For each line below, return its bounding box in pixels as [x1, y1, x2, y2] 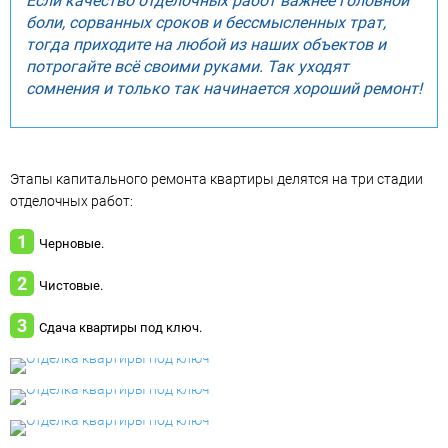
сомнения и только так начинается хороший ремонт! [26, 78, 422, 98]
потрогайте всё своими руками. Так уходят [26, 56, 349, 76]
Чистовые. [39, 277, 103, 293]
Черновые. [39, 235, 104, 251]
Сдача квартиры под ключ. [39, 319, 202, 335]
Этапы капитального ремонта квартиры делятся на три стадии [10, 170, 423, 187]
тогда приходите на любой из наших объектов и [26, 34, 386, 54]
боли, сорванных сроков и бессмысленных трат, [26, 12, 386, 32]
